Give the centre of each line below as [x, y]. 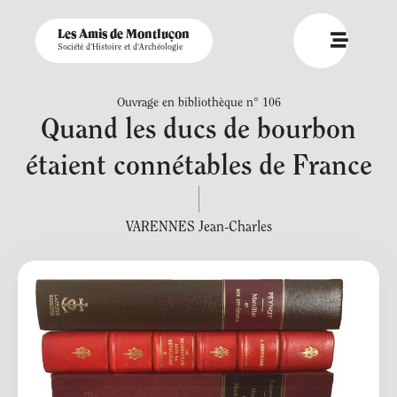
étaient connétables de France [198, 167]
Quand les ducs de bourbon [198, 131]
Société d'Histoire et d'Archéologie [120, 48]
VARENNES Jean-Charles [198, 228]
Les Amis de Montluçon [124, 35]
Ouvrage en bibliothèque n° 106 [198, 104]
